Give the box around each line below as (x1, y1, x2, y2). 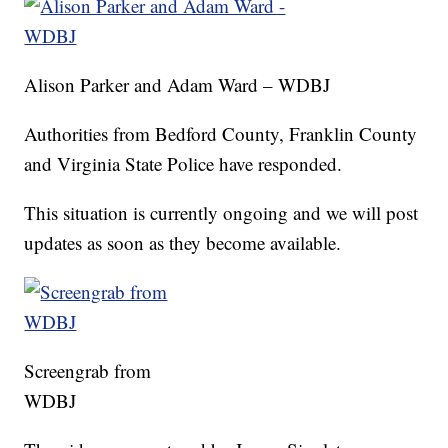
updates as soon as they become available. (24, 229, 342, 255)
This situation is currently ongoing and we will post (24, 199, 419, 225)
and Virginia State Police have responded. (24, 150, 343, 176)
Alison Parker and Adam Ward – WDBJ (24, 71, 331, 97)
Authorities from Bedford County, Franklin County (24, 120, 418, 146)
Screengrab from (24, 357, 152, 383)
